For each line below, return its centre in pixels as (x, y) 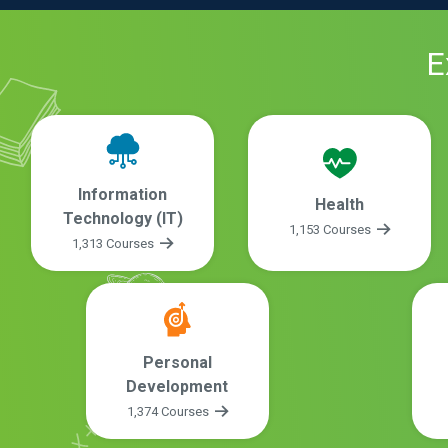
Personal (177, 362)
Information (123, 195)
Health (340, 204)
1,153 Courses (332, 229)
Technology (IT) (122, 219)
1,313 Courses (115, 244)
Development (177, 386)
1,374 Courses (169, 411)
